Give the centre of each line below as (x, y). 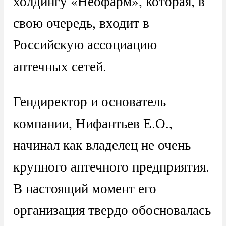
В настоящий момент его (84, 188)
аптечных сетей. (60, 66)
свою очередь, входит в (81, 22)
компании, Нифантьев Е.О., (93, 123)
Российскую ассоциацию (85, 44)
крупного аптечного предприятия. (111, 166)
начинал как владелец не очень (102, 144)
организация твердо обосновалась (112, 209)
